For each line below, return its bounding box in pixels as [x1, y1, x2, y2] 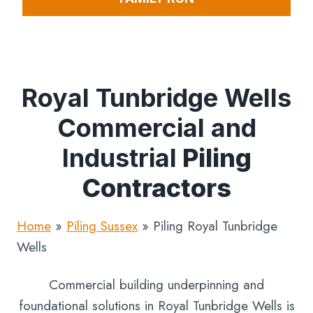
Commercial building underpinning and [49, 275, 264, 294]
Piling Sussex [66, 217, 138, 235]
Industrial [61, 143, 177, 173]
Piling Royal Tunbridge [153, 217, 277, 235]
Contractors [82, 173, 231, 203]
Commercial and [57, 112, 256, 143]
